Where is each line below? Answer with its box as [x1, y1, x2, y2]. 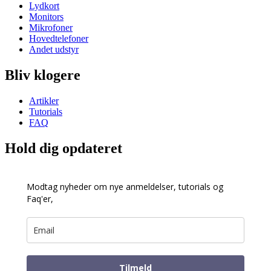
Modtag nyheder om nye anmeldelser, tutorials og [27, 180, 223, 192]
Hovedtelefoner [29, 33, 88, 44]
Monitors [29, 11, 64, 22]
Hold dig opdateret [5, 140, 122, 156]
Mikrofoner [29, 22, 73, 33]
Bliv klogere [5, 67, 80, 83]
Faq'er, [27, 192, 53, 204]
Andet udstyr [29, 44, 79, 55]
